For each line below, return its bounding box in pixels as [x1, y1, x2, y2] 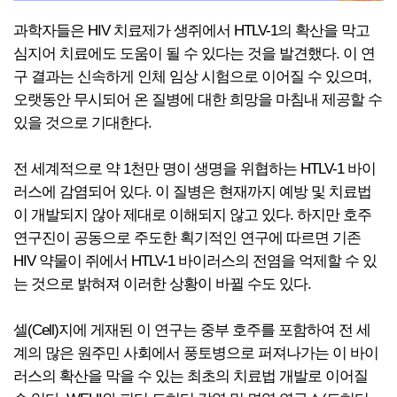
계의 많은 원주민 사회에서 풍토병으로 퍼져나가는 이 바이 [13, 345, 378, 362]
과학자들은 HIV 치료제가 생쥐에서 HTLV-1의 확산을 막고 [13, 22, 370, 39]
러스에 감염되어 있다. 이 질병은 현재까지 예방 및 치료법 [13, 183, 371, 200]
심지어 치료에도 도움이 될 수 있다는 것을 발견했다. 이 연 [13, 45, 375, 62]
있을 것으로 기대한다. [13, 114, 152, 131]
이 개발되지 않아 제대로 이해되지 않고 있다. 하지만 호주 [13, 206, 371, 223]
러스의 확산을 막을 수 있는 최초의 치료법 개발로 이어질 [13, 368, 368, 385]
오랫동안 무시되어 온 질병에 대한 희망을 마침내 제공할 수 [13, 91, 382, 108]
